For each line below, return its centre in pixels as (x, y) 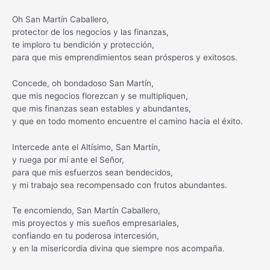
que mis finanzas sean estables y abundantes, (102, 108)
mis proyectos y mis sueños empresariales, (96, 223)
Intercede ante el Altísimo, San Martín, (86, 147)
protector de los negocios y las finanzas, (90, 32)
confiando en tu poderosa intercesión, (86, 236)
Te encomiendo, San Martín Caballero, (86, 211)
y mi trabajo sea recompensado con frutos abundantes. (120, 185)
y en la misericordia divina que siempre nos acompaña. (118, 249)
